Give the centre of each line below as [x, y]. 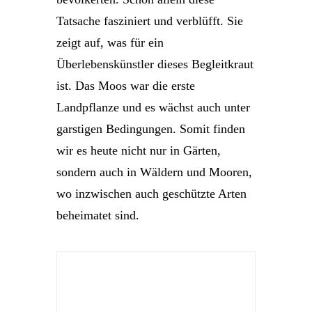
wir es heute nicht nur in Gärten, [139, 150]
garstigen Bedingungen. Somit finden [151, 129]
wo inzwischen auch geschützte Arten [151, 194]
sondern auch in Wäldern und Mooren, [154, 172]
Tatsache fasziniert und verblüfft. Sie [150, 21]
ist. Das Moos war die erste [126, 86]
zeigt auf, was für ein [110, 42]
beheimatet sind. [98, 215]
